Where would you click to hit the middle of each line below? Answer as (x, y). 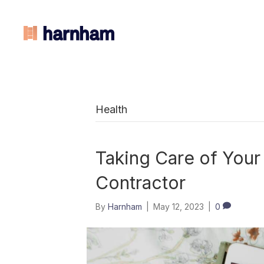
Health (111, 109)
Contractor (141, 183)
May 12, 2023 (179, 207)
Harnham (125, 207)
